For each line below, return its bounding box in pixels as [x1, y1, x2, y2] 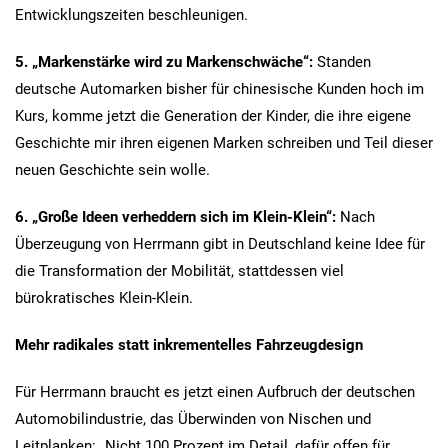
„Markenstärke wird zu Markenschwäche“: [32, 52, 317, 71]
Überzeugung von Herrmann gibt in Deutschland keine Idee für [15, 234, 425, 253]
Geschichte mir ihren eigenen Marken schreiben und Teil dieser [15, 133, 433, 152]
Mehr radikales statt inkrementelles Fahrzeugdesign [15, 335, 363, 354]
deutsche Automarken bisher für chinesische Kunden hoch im [15, 79, 424, 98]
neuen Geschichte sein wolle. [15, 160, 210, 179]
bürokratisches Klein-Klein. [15, 288, 193, 307]
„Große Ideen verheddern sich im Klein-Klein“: [32, 207, 340, 226]
